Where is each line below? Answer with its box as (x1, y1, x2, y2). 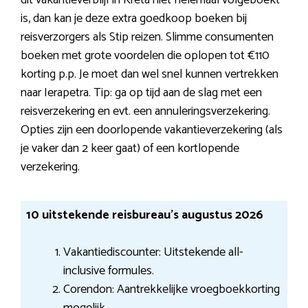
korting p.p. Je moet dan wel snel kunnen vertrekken (21, 64, 278, 85)
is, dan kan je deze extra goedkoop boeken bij (21, 8, 247, 30)
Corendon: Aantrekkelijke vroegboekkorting (63, 278, 280, 300)
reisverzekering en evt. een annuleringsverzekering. (21, 101, 270, 122)
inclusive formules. (63, 260, 154, 281)
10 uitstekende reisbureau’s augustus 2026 (25, 204, 263, 225)
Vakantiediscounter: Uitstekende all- (63, 241, 243, 263)
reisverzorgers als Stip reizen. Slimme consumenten (21, 27, 274, 48)
